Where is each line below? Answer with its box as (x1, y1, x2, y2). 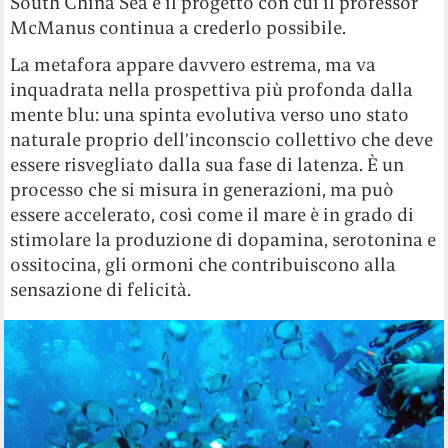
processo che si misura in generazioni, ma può (10, 177, 395, 201)
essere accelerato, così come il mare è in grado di (10, 202, 415, 226)
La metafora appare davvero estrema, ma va (10, 52, 377, 76)
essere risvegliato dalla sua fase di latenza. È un (10, 152, 405, 176)
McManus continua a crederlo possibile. (10, 15, 347, 39)
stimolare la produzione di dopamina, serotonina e (10, 227, 437, 251)
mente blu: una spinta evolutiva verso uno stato (10, 102, 410, 126)
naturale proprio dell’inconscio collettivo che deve (10, 127, 434, 151)
